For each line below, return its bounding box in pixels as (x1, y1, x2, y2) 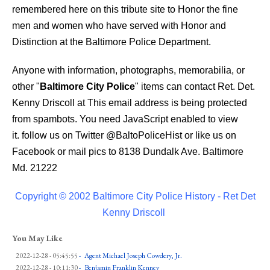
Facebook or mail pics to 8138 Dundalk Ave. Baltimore (12, 146, 243, 157)
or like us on (182, 130, 236, 141)
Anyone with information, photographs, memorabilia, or (12, 65, 245, 76)
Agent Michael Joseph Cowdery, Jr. (84, 251, 182, 261)
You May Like (12, 233, 63, 244)
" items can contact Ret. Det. (135, 81, 255, 92)
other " (12, 81, 40, 92)
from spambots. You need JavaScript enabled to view (12, 114, 238, 125)
